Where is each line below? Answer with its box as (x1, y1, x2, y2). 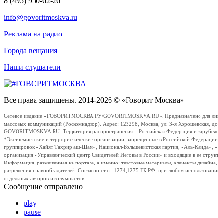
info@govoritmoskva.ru (4, 13, 77, 21)
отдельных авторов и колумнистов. (4, 175, 86, 181)
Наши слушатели (4, 62, 61, 71)
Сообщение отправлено (4, 182, 83, 191)
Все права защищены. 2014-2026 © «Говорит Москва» (4, 95, 184, 104)
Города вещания (4, 46, 57, 54)
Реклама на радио (4, 29, 62, 38)
